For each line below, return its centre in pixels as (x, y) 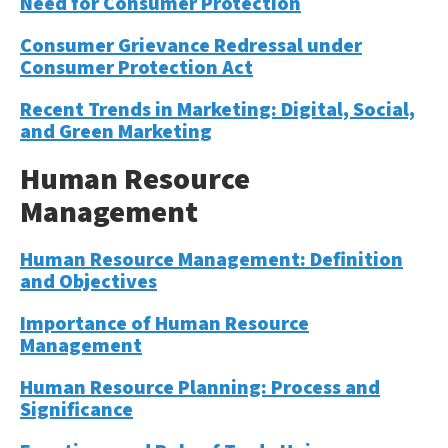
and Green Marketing (116, 131)
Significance (76, 409)
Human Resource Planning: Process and (200, 387)
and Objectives (88, 281)
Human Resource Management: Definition (211, 259)
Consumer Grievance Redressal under (191, 45)
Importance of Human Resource (164, 323)
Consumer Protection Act (136, 67)
